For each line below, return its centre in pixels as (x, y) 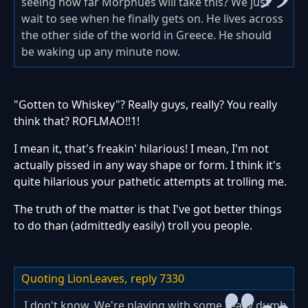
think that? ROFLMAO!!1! (77, 121)
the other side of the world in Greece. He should (146, 35)
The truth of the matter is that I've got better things (148, 209)
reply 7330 (157, 278)
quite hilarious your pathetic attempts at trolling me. (150, 181)
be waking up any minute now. (101, 51)
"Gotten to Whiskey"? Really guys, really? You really (145, 104)
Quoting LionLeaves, (74, 278)
